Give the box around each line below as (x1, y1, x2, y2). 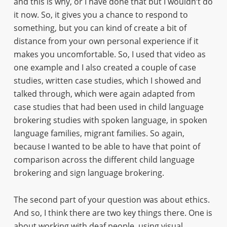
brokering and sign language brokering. (13, 167, 164, 178)
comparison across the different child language (13, 154, 195, 165)
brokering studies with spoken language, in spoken (13, 115, 207, 126)
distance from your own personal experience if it (13, 35, 199, 47)
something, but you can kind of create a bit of (13, 22, 186, 33)
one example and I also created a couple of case (13, 62, 196, 73)
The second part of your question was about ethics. (13, 194, 210, 205)
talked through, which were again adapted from (13, 88, 195, 99)
